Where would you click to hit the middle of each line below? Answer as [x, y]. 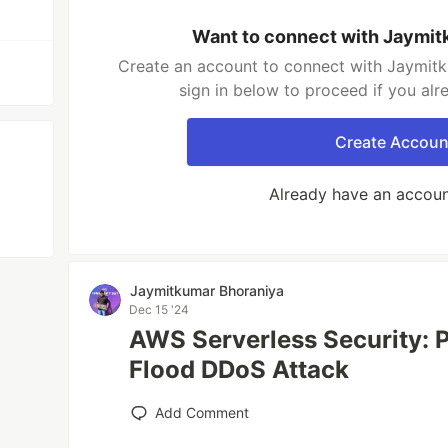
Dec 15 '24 [159, 309]
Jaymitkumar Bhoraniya [207, 290]
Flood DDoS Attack [239, 369]
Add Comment [202, 412]
